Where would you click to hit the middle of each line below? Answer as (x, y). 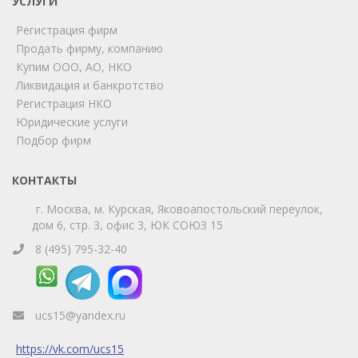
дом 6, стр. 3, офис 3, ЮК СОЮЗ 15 (127, 225)
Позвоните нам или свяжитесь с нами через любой (173, 33)
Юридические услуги (72, 121)
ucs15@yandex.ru (80, 315)
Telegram (91, 94)
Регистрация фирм (67, 30)
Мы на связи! (73, 12)
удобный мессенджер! (92, 47)
